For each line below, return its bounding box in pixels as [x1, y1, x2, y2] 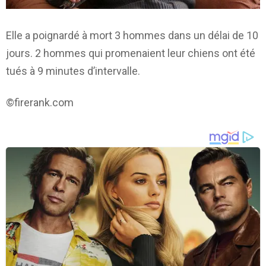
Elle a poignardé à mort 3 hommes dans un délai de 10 [6, 29, 258, 42]
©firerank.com [6, 96, 74, 109]
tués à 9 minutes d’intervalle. [6, 65, 140, 78]
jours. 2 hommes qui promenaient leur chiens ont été [6, 47, 255, 60]
